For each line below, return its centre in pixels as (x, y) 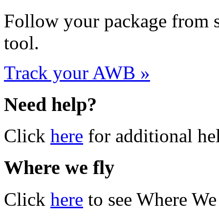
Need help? (50, 104)
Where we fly (59, 168)
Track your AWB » (77, 72)
